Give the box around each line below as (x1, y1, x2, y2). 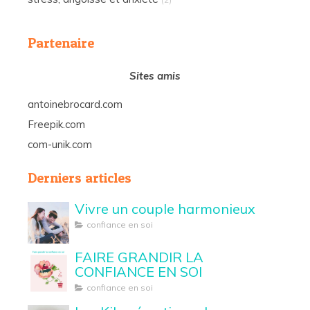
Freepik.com (28, 117, 85, 131)
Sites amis (129, 69, 181, 82)
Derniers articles (28, 169, 131, 186)
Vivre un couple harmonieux (75, 199, 255, 217)
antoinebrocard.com (28, 97, 122, 111)
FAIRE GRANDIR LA (75, 248, 203, 266)
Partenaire (28, 34, 94, 51)
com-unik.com (28, 137, 92, 151)
